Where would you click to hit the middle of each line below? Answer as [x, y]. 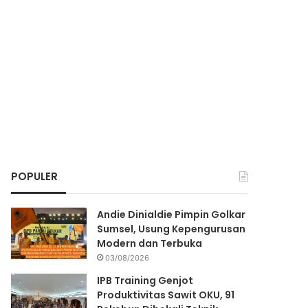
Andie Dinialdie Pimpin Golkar [172, 214]
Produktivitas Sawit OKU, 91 [166, 295]
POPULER [35, 176]
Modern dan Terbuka [150, 243]
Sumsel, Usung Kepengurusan [172, 229]
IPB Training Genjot [145, 280]
